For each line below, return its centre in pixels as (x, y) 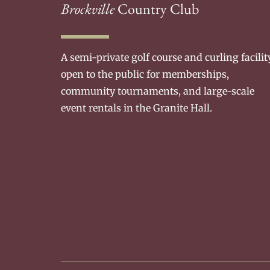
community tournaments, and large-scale (157, 91)
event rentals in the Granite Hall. (136, 108)
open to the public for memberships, (145, 74)
